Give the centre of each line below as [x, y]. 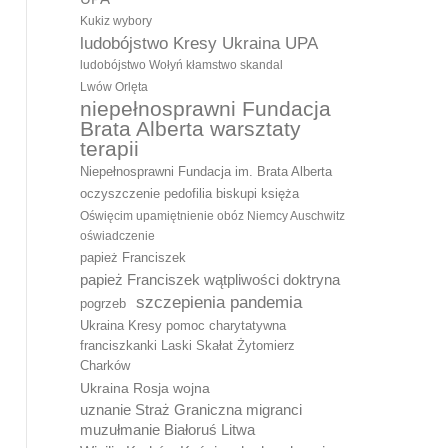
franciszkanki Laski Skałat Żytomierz [187, 345]
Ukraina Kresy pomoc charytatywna [183, 325]
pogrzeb [103, 303]
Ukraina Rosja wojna [145, 388]
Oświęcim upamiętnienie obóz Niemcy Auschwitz [212, 216]
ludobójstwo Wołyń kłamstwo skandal [181, 65]
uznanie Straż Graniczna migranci [191, 409]
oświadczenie [117, 236]
